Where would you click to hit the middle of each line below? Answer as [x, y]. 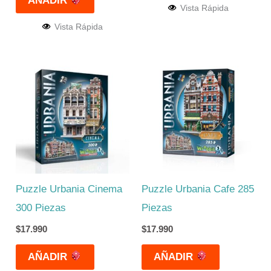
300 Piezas [41, 208]
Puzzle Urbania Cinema [69, 189]
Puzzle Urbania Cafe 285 [198, 189]
